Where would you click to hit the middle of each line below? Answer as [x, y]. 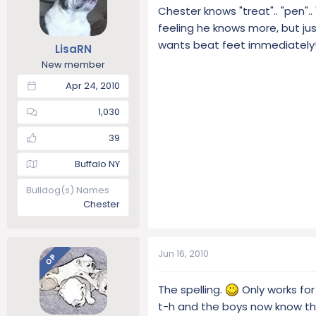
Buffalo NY [97, 164]
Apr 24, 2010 [93, 86]
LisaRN [73, 49]
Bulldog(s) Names [68, 190]
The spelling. [192, 290]
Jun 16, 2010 [183, 254]
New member [73, 65]
